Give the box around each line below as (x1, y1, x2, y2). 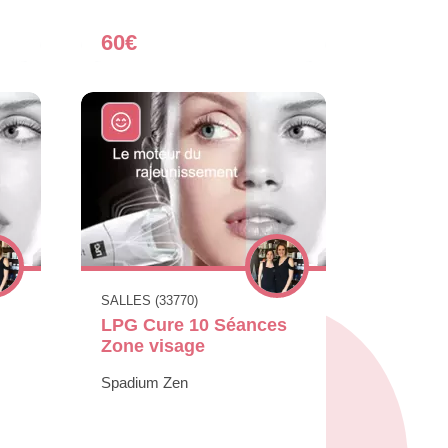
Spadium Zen (101, 373, 188, 391)
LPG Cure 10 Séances (101, 314, 287, 335)
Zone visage (101, 335, 205, 356)
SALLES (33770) (101, 292, 198, 308)
